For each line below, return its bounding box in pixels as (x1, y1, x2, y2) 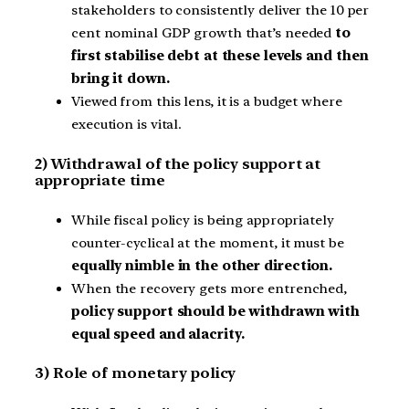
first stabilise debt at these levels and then (71, 47, 369, 65)
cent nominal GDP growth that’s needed (71, 25, 336, 42)
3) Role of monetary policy (35, 364, 236, 383)
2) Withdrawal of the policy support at (35, 155, 321, 173)
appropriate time (35, 172, 165, 190)
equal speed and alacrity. (71, 325, 245, 342)
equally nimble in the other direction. (71, 257, 333, 274)
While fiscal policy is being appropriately (71, 211, 334, 228)
